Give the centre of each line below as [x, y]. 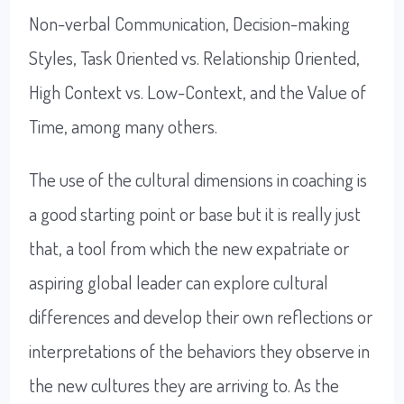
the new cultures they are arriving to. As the [184, 385]
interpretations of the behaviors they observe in [200, 351]
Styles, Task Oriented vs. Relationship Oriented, [195, 58]
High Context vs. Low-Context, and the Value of [198, 92]
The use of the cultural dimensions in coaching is [198, 179]
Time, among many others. [124, 126]
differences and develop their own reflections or [201, 317]
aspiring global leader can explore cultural [179, 282]
